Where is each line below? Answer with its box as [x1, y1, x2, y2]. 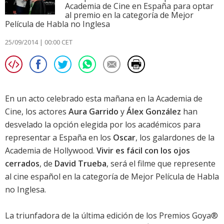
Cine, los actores [5, 106, 68, 117]
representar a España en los [5, 132, 113, 143]
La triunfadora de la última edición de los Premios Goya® [5, 210, 218, 221]
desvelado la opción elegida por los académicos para [5, 119, 200, 130]
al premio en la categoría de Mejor [65, 9, 193, 21]
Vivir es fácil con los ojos [96, 145, 190, 156]
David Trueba [54, 158, 106, 169]
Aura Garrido [68, 106, 118, 117]
